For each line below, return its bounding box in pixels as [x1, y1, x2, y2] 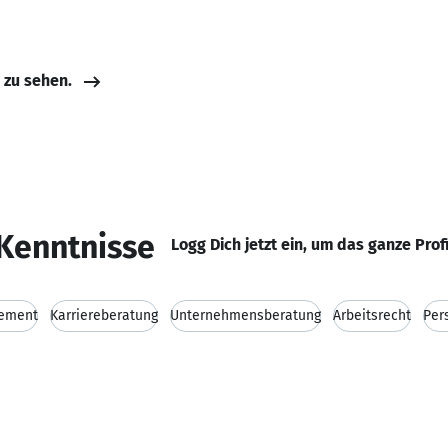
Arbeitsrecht [333, 307, 411, 324]
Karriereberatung [50, 307, 158, 324]
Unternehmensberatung [170, 307, 321, 324]
